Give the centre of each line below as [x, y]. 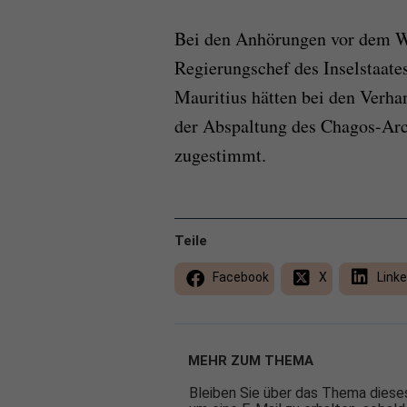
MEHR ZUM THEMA [251, 361]
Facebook [239, 278]
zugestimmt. [220, 155]
